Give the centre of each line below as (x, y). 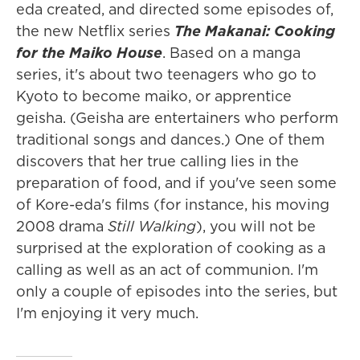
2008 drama (62, 226)
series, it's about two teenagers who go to (166, 74)
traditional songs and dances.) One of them (170, 139)
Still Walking (152, 226)
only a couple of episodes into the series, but (177, 291)
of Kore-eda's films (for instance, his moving (173, 204)
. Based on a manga (231, 52)
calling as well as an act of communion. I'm (167, 269)
